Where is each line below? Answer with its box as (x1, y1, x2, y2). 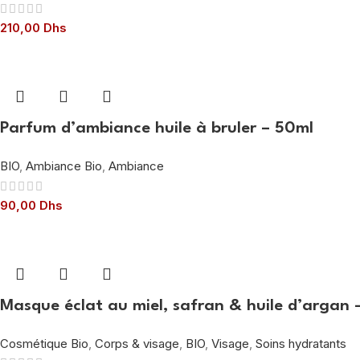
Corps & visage (95, 335, 179, 351)
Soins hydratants (256, 335, 346, 351)
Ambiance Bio (26, 157, 102, 174)
